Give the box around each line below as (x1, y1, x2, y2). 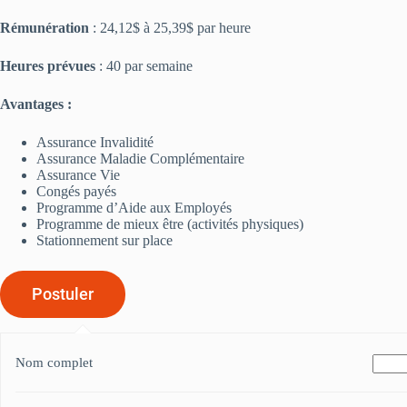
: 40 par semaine (95, 58, 193, 74)
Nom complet (15, 355, 93, 371)
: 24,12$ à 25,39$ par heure (93, 20, 251, 35)
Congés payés (36, 184, 116, 199)
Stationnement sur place (36, 233, 173, 248)
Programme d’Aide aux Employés (36, 200, 232, 215)
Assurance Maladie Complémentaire (36, 151, 244, 166)
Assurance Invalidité (36, 134, 154, 150)
